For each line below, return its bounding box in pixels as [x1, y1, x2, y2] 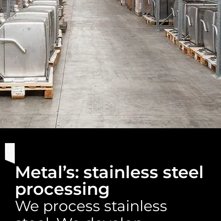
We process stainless [15, 197, 167, 215]
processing [15, 179, 110, 199]
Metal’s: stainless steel [15, 162, 204, 183]
